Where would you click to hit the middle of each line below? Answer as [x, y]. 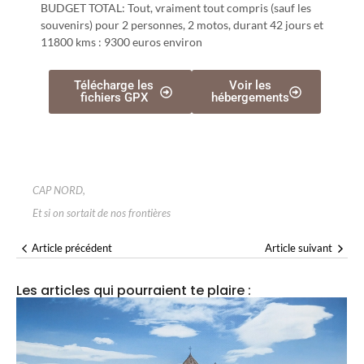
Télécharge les [114, 86]
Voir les [250, 86]
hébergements [250, 98]
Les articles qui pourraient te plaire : [134, 291]
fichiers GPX [114, 98]
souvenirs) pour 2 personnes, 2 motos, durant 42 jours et [182, 25]
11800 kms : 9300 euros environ [121, 42]
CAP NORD [58, 191]
